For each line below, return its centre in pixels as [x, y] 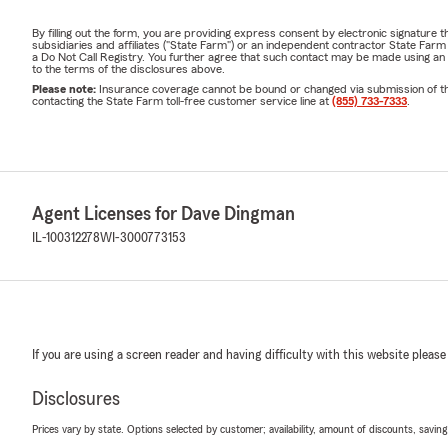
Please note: [65, 88]
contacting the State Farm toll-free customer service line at [182, 100]
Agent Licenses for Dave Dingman [163, 213]
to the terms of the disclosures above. [128, 68]
